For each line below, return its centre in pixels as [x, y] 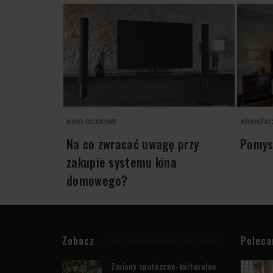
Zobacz [78, 240]
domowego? [97, 180]
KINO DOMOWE [92, 122]
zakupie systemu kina [122, 162]
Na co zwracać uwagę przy [133, 144]
